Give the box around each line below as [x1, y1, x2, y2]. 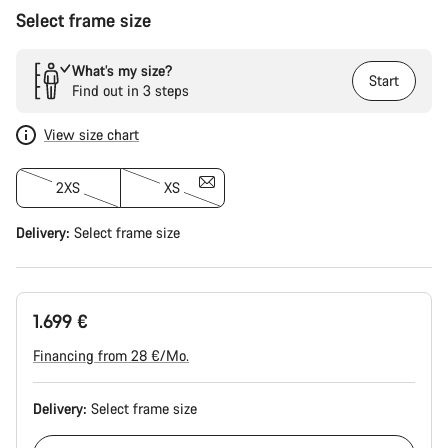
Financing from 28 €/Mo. [33, 346, 189, 365]
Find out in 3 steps [72, 81, 189, 100]
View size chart [44, 125, 139, 144]
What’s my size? [72, 61, 172, 80]
